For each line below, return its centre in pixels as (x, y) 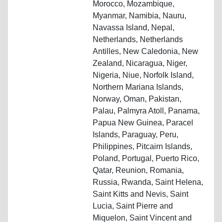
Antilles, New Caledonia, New (145, 51)
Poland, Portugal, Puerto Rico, (146, 158)
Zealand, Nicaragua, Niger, (140, 63)
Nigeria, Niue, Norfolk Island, (143, 75)
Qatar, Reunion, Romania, (138, 170)
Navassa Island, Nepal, (134, 27)
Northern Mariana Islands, (138, 87)
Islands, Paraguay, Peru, (136, 134)
